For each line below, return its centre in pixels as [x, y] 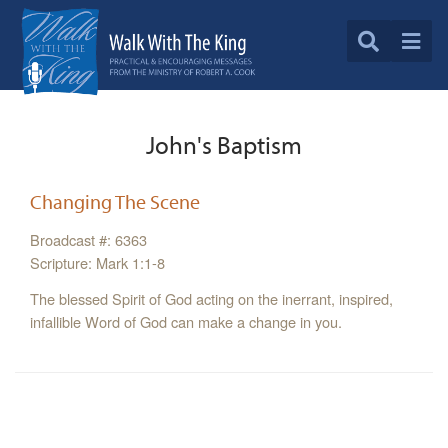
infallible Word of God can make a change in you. [186, 322]
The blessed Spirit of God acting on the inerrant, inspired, [211, 299]
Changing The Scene [115, 202]
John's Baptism [224, 144]
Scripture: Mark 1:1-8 [97, 263]
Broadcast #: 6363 [88, 240]
